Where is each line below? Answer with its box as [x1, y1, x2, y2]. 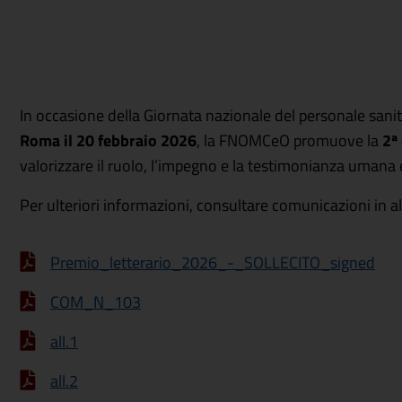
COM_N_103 [50, 290, 141, 314]
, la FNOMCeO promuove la [197, 128, 382, 153]
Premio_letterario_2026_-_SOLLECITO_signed [50, 250, 375, 275]
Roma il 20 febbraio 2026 [20, 128, 197, 153]
